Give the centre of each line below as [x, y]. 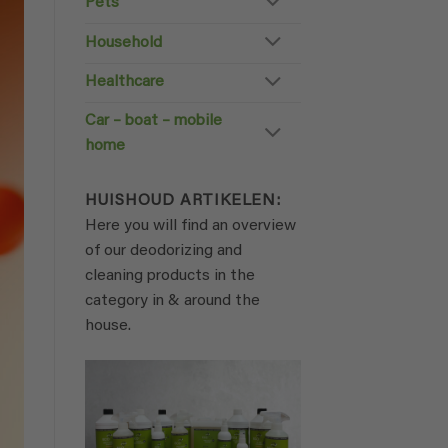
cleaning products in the [169, 276]
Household [123, 42]
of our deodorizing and [163, 251]
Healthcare [124, 82]
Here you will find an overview [190, 226]
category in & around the [172, 301]
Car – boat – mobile [153, 121]
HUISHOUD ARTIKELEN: [182, 201]
